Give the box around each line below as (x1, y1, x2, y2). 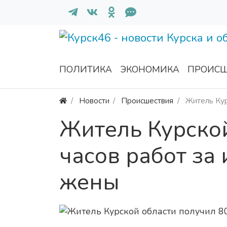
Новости (79, 95, 109, 106)
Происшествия (121, 95, 174, 106)
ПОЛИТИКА (59, 63, 112, 76)
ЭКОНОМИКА (120, 63, 179, 76)
